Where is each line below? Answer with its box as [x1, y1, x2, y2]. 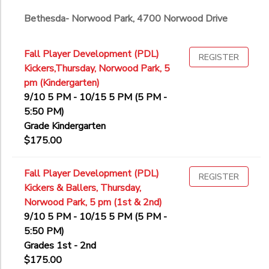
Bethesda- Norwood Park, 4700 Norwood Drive [24, 12, 228, 26]
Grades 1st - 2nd [24, 239, 96, 253]
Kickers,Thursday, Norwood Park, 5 [24, 62, 170, 76]
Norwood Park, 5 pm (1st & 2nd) [24, 196, 162, 210]
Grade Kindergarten [24, 119, 106, 133]
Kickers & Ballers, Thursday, [24, 181, 141, 195]
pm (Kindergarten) [24, 76, 100, 90]
